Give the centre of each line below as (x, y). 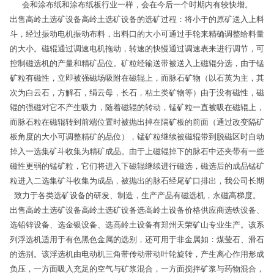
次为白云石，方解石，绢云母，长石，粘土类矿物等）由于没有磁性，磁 (137, 93)
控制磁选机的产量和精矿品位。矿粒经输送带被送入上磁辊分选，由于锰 (137, 63)
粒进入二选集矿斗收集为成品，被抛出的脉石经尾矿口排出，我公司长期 (137, 181)
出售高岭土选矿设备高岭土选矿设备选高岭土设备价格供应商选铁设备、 (137, 210)
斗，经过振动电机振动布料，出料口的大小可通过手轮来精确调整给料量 (137, 34)
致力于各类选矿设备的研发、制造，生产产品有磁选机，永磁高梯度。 (137, 195)
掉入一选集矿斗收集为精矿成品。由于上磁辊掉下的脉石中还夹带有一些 (137, 151)
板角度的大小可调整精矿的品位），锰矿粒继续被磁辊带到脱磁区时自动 (137, 137)
